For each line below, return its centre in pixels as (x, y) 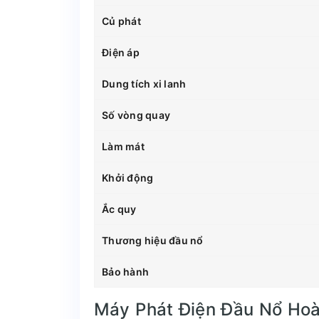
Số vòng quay (136, 115)
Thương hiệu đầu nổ (153, 240)
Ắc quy (119, 209)
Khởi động (128, 177)
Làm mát (123, 146)
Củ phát (121, 21)
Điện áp (121, 52)
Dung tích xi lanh (144, 83)
